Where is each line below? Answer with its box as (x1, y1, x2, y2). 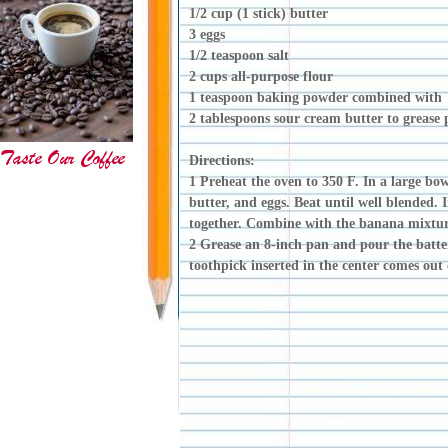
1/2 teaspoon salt (189, 48, 289, 63)
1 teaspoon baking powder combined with (189, 90, 442, 105)
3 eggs (189, 27, 225, 42)
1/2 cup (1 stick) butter (189, 6, 328, 21)
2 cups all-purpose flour (189, 69, 333, 84)
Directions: (189, 153, 255, 168)
